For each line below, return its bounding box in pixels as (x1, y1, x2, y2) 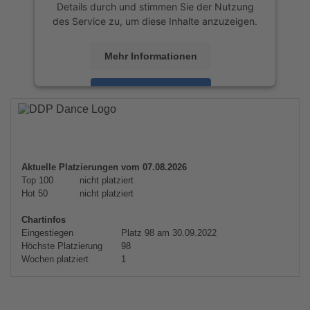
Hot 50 (21, 188, 48, 199)
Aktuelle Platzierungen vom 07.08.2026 (21, 162, 187, 172)
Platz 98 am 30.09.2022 (118, 228, 217, 238)
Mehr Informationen (104, 50, 197, 62)
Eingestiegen (21, 228, 73, 238)
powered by (77, 111, 136, 123)
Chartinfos (21, 215, 66, 225)
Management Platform (77, 125, 178, 138)
